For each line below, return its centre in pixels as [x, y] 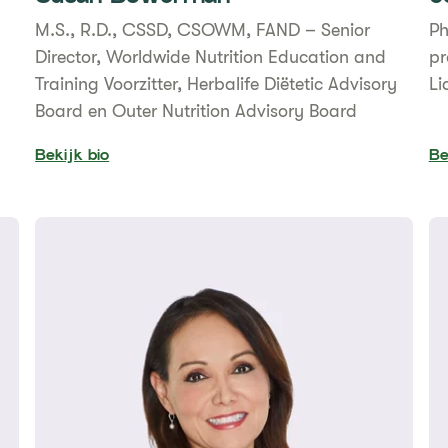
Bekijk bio [72, 156]
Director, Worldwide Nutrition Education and [211, 57]
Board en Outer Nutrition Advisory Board [196, 111]
